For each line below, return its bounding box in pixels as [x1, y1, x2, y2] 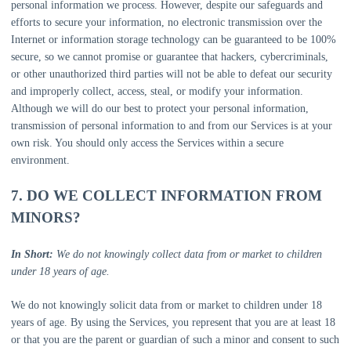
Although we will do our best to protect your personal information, [11, 103, 309, 114]
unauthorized [49, 68, 107, 80]
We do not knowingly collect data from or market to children [53, 248, 322, 260]
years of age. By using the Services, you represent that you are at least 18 [11, 317, 335, 328]
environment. [11, 154, 70, 166]
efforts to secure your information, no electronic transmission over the [11, 16, 322, 28]
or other [11, 68, 49, 80]
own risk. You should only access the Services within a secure [11, 137, 284, 149]
